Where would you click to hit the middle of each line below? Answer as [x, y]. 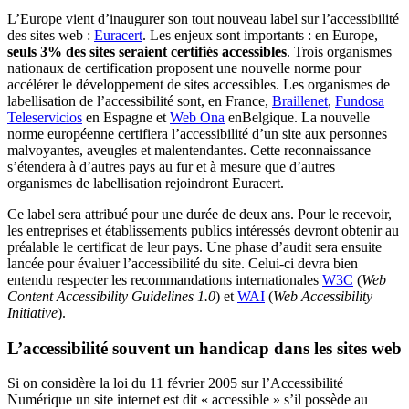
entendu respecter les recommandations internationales [165, 279]
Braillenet [300, 100]
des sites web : [51, 35]
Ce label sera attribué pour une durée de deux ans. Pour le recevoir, [199, 214]
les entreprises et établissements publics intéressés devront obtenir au [203, 230]
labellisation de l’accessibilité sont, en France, [140, 100]
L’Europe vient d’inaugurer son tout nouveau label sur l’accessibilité [203, 18]
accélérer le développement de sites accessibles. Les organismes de [199, 84]
